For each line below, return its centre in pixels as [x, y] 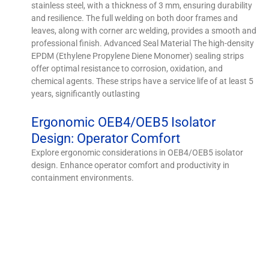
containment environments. [83, 177]
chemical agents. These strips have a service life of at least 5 [143, 81]
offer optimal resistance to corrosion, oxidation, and [127, 68]
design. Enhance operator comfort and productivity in [131, 165]
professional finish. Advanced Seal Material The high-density [143, 43]
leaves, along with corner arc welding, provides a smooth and [144, 30]
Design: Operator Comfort [106, 138]
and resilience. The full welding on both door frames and [135, 18]
